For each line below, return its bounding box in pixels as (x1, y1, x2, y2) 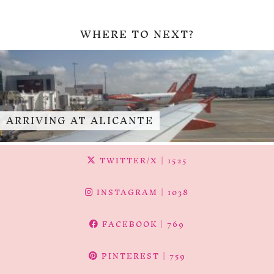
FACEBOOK (99, 215, 157, 233)
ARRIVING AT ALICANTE (6, 109, 154, 132)
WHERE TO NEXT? (80, 21, 194, 46)
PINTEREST (98, 246, 160, 265)
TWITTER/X (96, 151, 158, 169)
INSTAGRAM (94, 183, 158, 201)
